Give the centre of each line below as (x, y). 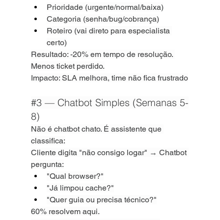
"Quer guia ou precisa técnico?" (101, 200)
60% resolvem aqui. (65, 211)
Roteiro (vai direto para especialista (109, 31)
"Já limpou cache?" (80, 188)
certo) (56, 42)
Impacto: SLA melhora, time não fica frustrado (109, 78)
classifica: (48, 141)
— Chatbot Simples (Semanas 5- (115, 102)
